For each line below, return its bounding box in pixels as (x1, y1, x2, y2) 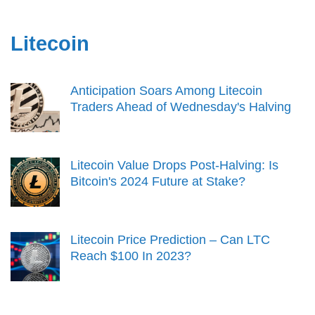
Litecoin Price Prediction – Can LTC (70, 232, 270, 247)
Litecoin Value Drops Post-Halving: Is (70, 157, 278, 172)
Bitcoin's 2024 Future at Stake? (70, 174, 245, 188)
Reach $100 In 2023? (70, 248, 191, 263)
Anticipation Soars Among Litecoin (70, 83, 262, 98)
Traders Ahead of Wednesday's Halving (70, 99, 291, 114)
